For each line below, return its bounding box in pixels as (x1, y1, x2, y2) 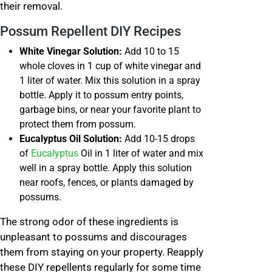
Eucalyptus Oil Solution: (19, 133, 124, 144)
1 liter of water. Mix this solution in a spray (19, 75, 200, 86)
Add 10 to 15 (122, 46, 179, 57)
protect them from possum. (19, 118, 138, 130)
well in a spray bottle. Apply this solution (19, 162, 192, 174)
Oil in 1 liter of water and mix (78, 148, 203, 159)
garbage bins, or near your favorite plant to (19, 104, 201, 115)
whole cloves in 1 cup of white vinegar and (19, 60, 201, 72)
